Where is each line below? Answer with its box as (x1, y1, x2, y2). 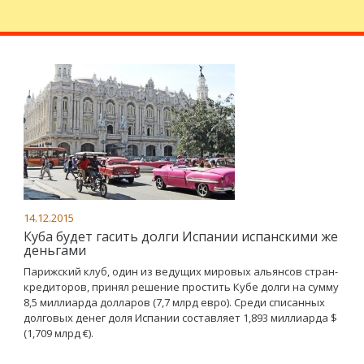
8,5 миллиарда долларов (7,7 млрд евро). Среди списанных (24, 295, 325, 310)
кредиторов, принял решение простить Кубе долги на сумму (24, 279, 339, 294)
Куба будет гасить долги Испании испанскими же (24, 227, 338, 245)
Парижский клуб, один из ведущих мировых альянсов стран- (24, 264, 338, 279)
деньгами (24, 241, 86, 259)
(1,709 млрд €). (24, 326, 93, 340)
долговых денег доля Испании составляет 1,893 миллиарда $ (24, 310, 337, 325)
